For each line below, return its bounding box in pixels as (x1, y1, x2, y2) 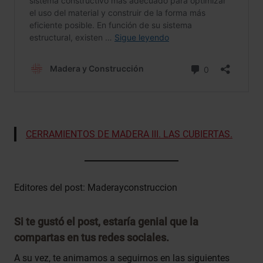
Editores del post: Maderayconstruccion (14, 181, 177, 193)
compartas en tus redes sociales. (14, 231, 169, 244)
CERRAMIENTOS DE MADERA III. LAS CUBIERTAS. (26, 128, 232, 140)
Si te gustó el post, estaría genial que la (14, 215, 198, 228)
